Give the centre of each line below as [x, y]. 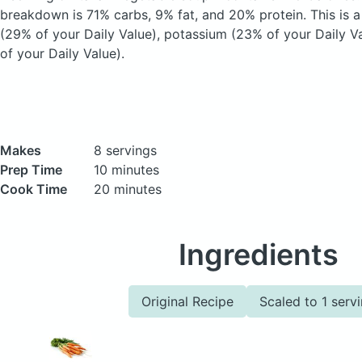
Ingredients [259, 255]
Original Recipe [187, 301]
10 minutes [126, 170]
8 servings [125, 150]
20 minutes [128, 189]
